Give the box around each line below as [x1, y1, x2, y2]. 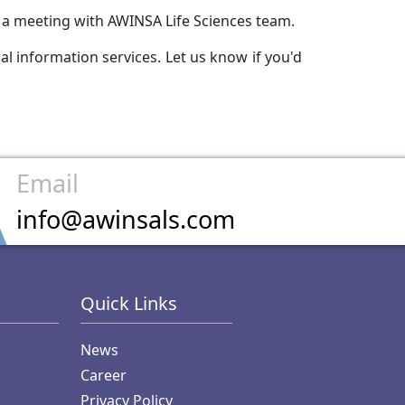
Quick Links [80, 290, 178, 316]
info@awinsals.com [16, 202, 235, 236]
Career [80, 364, 127, 385]
